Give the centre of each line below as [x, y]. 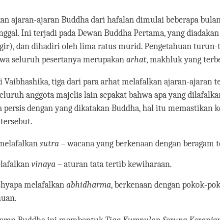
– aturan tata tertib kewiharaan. [114, 165]
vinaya [44, 165]
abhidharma [89, 185]
